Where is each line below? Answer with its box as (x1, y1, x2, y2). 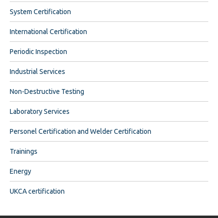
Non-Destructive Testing (10, 87, 84, 95)
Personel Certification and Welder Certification (10, 127, 151, 135)
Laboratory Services (10, 107, 70, 115)
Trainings (10, 147, 37, 155)
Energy (10, 167, 31, 175)
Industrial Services (10, 67, 65, 75)
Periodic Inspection (10, 47, 67, 55)
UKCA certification (10, 187, 65, 195)
